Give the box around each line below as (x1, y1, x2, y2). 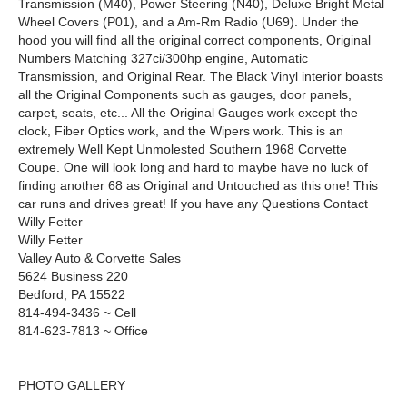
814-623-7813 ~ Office (18, 323, 148, 339)
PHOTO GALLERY (18, 378, 125, 393)
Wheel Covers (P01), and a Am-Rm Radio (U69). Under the (18, 15, 359, 30)
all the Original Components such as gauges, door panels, (18, 87, 352, 103)
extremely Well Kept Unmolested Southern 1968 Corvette (18, 142, 347, 157)
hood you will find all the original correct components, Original (18, 33, 371, 48)
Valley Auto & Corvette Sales (18, 251, 181, 266)
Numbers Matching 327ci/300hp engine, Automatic (18, 51, 308, 66)
